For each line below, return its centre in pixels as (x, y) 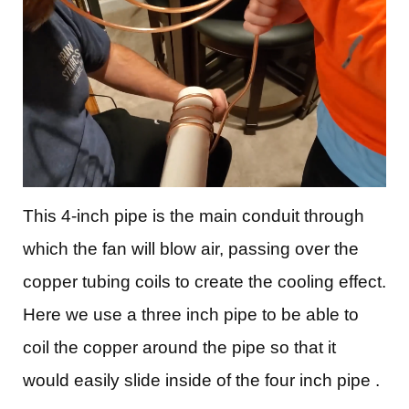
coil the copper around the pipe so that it (179, 347)
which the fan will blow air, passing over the (191, 248)
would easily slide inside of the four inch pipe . (201, 380)
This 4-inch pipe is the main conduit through (194, 215)
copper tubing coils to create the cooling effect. (204, 281)
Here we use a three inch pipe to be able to (191, 314)
